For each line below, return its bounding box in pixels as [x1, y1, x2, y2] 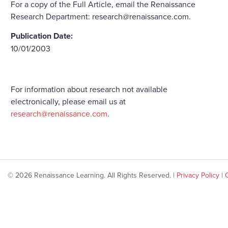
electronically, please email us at [11, 95, 126, 107]
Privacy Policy [177, 170, 219, 180]
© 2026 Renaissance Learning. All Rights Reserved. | [8, 170, 177, 180]
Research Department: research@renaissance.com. [11, 10, 191, 22]
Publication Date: [11, 30, 73, 42]
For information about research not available [11, 83, 167, 95]
